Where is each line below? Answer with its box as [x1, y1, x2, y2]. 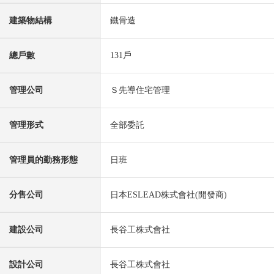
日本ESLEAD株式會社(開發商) [110, 190, 227, 200]
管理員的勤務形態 [9, 155, 78, 165]
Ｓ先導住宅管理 [110, 86, 170, 95]
